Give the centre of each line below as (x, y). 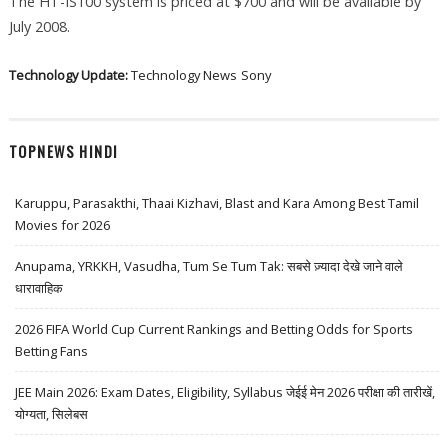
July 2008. (39, 27)
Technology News (183, 75)
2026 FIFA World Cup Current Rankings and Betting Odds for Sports (214, 328)
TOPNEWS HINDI (63, 151)
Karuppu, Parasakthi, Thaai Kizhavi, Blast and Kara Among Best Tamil (217, 202)
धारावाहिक (39, 287)
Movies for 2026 (63, 224)
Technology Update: (69, 75)
